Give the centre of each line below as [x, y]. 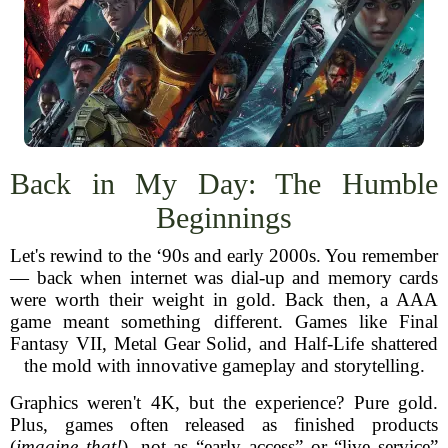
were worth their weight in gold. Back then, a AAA [224, 299]
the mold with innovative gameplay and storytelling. [224, 365]
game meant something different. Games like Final [224, 321]
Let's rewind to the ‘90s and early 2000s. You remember [224, 255]
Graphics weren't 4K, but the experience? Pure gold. [224, 402]
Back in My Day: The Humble [224, 183]
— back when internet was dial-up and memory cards [224, 277]
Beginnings [224, 217]
